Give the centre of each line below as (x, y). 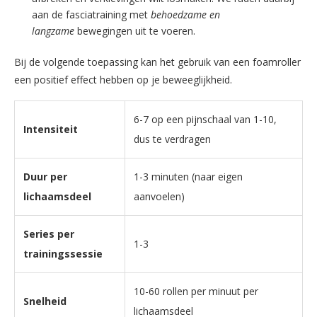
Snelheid (45, 301)
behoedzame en (185, 14)
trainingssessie (63, 253)
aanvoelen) (159, 196)
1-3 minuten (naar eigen (188, 176)
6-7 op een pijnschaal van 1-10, (205, 119)
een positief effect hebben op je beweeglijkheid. (123, 79)
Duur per (45, 176)
